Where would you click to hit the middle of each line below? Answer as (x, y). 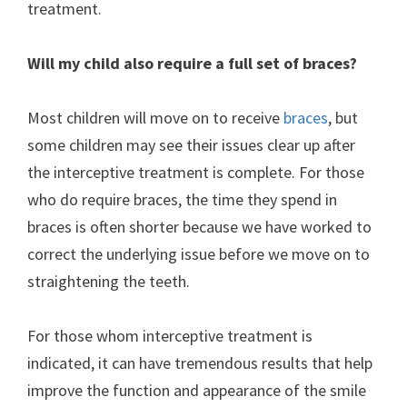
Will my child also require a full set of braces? (192, 63)
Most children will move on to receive (155, 118)
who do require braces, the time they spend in (182, 199)
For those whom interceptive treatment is (170, 336)
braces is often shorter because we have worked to (199, 227)
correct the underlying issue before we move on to (199, 254)
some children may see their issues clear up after (191, 145)
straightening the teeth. (110, 281)
